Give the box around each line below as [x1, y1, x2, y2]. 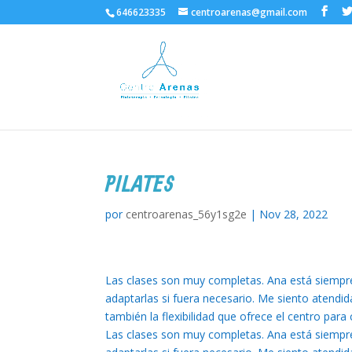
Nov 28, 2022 [259, 207, 328, 222]
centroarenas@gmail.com [191, 5, 308, 19]
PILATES [105, 171, 174, 200]
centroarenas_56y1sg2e [126, 207, 247, 222]
